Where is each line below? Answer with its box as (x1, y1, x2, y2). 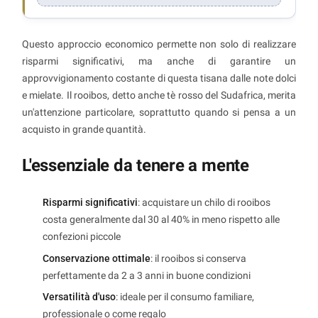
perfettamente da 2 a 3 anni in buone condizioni (43, 269, 251, 281)
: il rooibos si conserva (150, 252, 246, 264)
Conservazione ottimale (43, 252, 150, 264)
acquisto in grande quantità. (22, 124, 146, 136)
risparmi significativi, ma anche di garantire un (22, 55, 296, 67)
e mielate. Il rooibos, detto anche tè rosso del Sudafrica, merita (22, 89, 296, 102)
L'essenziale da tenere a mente (22, 155, 249, 176)
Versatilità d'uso (43, 291, 116, 303)
